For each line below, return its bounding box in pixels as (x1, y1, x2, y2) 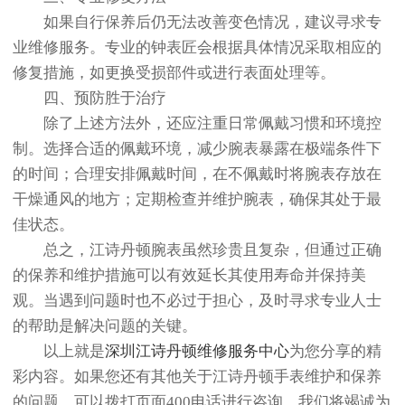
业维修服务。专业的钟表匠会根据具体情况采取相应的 (13, 39, 381, 57)
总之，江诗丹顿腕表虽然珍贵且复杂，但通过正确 (13, 241, 381, 259)
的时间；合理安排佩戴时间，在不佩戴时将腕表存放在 (13, 165, 381, 184)
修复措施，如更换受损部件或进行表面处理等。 (13, 64, 335, 82)
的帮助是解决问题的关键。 (13, 317, 197, 335)
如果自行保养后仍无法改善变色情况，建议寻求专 (13, 14, 381, 32)
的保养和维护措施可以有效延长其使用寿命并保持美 (13, 267, 366, 285)
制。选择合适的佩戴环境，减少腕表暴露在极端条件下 (13, 140, 381, 158)
